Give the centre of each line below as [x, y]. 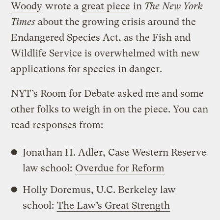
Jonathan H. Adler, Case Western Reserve [115, 152]
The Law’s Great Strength [114, 205]
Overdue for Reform [120, 168]
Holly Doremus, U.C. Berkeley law [99, 190]
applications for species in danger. [87, 69]
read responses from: [57, 125]
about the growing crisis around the [116, 22]
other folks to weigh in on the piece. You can [110, 109]
